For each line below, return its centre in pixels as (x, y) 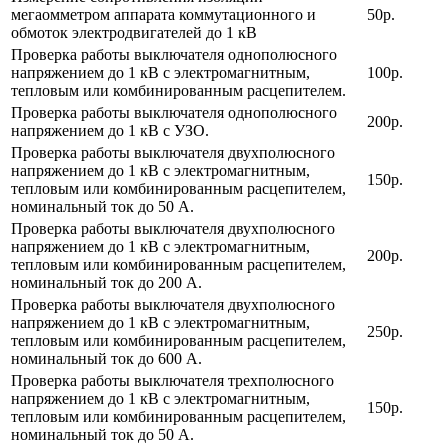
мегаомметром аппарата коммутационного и (163, 14)
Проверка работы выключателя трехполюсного (172, 380)
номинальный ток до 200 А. (106, 282)
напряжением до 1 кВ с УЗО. (110, 130)
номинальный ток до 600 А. (106, 358)
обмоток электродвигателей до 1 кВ (134, 32)
